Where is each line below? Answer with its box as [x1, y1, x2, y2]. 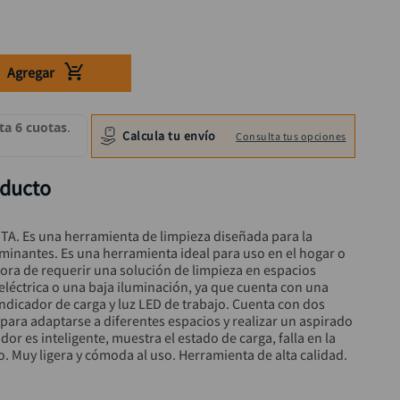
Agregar [6, 63, 54, 82]
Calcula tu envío [122, 128, 216, 144]
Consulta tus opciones [236, 129, 346, 143]
